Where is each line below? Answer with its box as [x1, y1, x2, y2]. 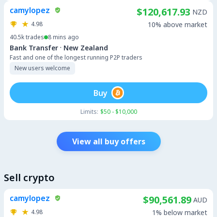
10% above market [148, 20, 207, 29]
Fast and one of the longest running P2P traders [10, 53, 142, 62]
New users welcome [15, 64, 70, 72]
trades [26, 33, 44, 41]
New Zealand [63, 43, 108, 52]
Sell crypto [4, 171, 55, 184]
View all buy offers [72, 136, 145, 147]
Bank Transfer [10, 43, 58, 52]
